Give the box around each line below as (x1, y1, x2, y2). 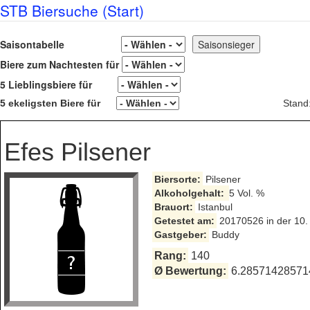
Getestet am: (154, 215, 215, 226)
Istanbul (194, 201, 232, 212)
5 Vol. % (228, 188, 264, 199)
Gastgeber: (154, 229, 207, 240)
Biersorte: (154, 174, 201, 185)
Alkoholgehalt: (154, 188, 227, 199)
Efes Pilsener (4, 138, 151, 166)
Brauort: (154, 201, 193, 212)
